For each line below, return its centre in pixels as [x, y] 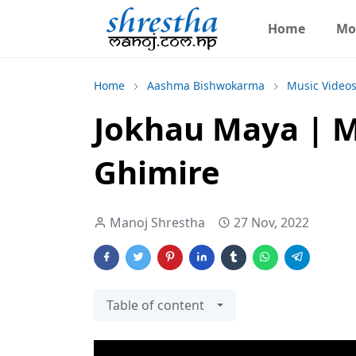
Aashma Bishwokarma [206, 85]
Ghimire [157, 172]
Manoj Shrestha [157, 222]
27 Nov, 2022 [271, 222]
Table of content [155, 305]
